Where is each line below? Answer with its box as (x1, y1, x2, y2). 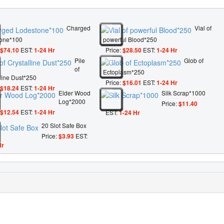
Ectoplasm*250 (103, 67, 144, 76)
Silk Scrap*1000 (161, 88, 205, 97)
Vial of (194, 23, 211, 32)
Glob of (184, 56, 203, 65)
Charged (66, 23, 90, 32)
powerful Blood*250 (103, 34, 157, 43)
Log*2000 (58, 97, 85, 106)
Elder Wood (58, 88, 90, 97)
